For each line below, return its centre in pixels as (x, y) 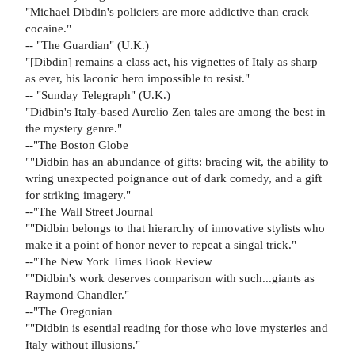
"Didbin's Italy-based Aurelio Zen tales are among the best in (176, 111)
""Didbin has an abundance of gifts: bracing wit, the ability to (177, 161)
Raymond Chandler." (77, 294)
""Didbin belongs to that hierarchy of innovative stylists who (175, 227)
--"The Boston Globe (77, 144)
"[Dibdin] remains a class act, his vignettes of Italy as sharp (172, 61)
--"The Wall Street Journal (89, 211)
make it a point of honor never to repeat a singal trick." (161, 244)
